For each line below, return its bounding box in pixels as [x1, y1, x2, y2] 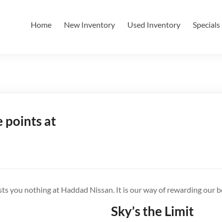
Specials [193, 20, 220, 29]
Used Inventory [127, 20, 180, 29]
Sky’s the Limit [111, 203, 194, 219]
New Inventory [64, 20, 115, 29]
